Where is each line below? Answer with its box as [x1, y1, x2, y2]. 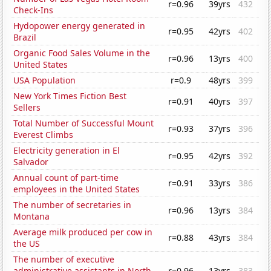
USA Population [13, 74, 76, 87]
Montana [13, 211, 50, 223]
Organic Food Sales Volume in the [13, 47, 151, 59]
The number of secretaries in [13, 199, 132, 211]
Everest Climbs [13, 129, 74, 141]
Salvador [13, 156, 49, 168]
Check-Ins [13, 4, 54, 16]
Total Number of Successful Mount [13, 117, 154, 129]
